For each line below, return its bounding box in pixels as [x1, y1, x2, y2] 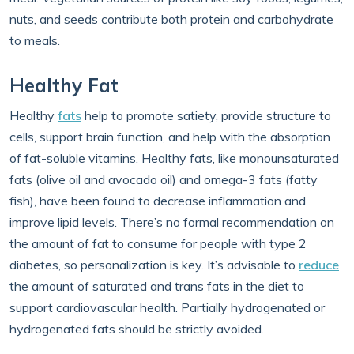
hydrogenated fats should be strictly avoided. [9, 321, 264, 337]
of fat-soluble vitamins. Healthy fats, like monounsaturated [9, 150, 339, 166]
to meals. [9, 32, 70, 48]
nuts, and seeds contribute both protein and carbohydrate [9, 11, 333, 27]
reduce [299, 257, 339, 273]
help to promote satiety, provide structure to [81, 107, 331, 123]
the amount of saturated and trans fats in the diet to [9, 278, 304, 294]
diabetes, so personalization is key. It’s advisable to [9, 257, 299, 273]
